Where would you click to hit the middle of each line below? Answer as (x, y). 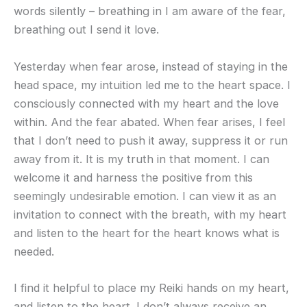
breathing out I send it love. (86, 30)
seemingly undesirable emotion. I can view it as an (145, 196)
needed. (34, 251)
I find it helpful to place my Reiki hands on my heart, (151, 287)
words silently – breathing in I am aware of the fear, (150, 11)
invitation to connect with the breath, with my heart (150, 214)
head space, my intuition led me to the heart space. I (152, 85)
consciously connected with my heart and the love (146, 103)
